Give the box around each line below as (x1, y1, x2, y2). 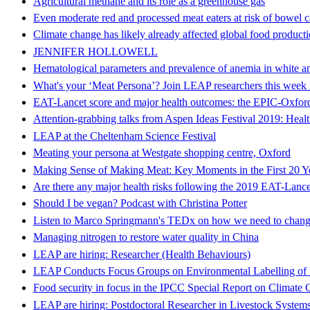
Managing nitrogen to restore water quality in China (33, 231, 259, 244)
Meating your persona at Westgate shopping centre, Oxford (33, 147, 291, 159)
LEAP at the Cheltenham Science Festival (33, 129, 216, 142)
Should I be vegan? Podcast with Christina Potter (33, 197, 247, 210)
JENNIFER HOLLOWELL (33, 45, 158, 57)
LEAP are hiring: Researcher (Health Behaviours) (33, 248, 250, 260)
